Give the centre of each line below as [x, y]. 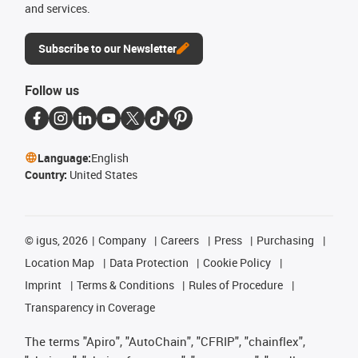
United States [103, 174]
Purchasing [286, 240]
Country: [47, 174]
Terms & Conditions [125, 284]
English [110, 157]
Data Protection [149, 262]
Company [122, 240]
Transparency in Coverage [90, 307]
